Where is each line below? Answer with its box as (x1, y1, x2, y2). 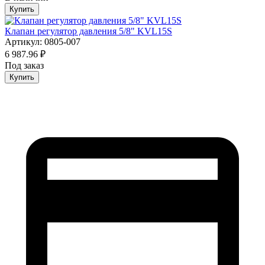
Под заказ (5, 60, 44, 71)
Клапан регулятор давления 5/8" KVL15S (5, 26, 172, 37)
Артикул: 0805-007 (5, 37, 80, 47)
